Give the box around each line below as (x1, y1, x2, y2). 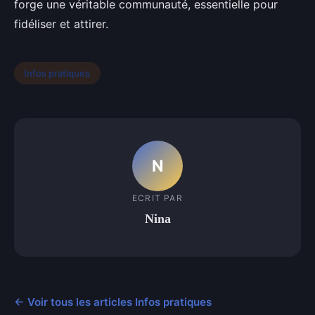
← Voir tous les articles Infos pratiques (14, 295, 212, 309)
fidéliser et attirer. (14, 17, 108, 31)
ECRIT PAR (132, 192, 183, 203)
